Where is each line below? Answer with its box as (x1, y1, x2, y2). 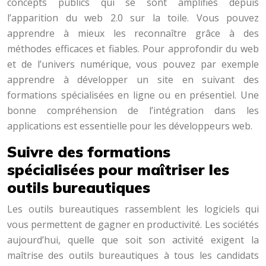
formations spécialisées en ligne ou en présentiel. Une (7, 88, 259, 102)
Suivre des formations (7, 142, 170, 161)
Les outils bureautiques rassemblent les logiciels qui (7, 202, 259, 216)
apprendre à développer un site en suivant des (7, 73, 259, 86)
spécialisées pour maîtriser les (7, 160, 229, 179)
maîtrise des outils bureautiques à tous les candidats (7, 249, 259, 262)
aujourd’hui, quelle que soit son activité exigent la (7, 233, 259, 246)
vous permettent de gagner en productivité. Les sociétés (7, 218, 259, 231)
